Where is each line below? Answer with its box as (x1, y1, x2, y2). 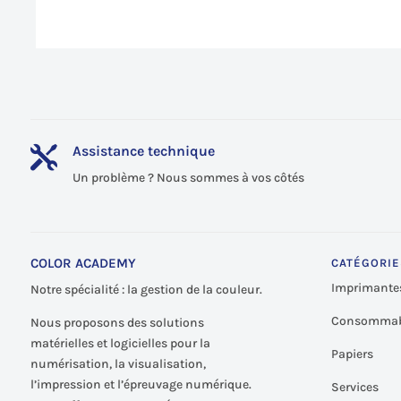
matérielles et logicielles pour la (30, 336, 210, 352)
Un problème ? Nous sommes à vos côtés (72, 169, 304, 185)
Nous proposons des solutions (30, 315, 204, 331)
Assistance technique (72, 141, 215, 159)
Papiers (331, 346, 374, 363)
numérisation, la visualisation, (30, 356, 206, 372)
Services (331, 380, 380, 396)
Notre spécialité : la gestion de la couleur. (30, 282, 262, 298)
